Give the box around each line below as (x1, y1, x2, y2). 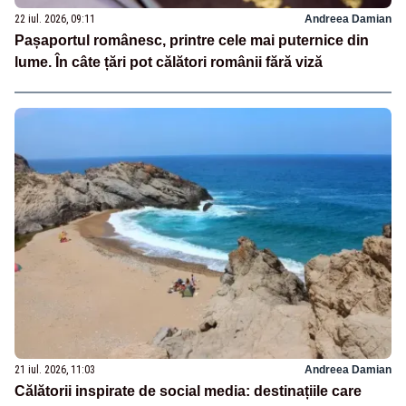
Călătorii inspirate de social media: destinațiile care (14, 382, 362, 399)
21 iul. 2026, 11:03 (14, 362, 95, 376)
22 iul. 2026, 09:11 (14, 13, 95, 25)
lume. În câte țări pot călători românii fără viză (14, 54, 323, 70)
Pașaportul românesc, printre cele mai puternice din (14, 33, 369, 48)
